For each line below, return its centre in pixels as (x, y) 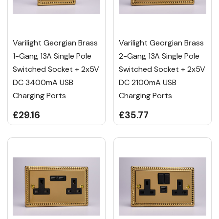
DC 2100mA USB (148, 83)
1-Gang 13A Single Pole (52, 56)
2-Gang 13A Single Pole (159, 56)
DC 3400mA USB (43, 83)
